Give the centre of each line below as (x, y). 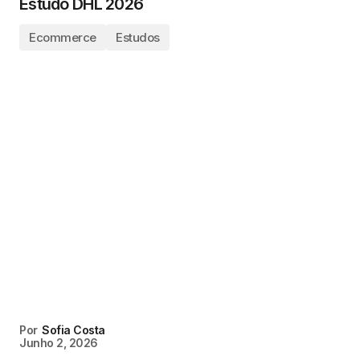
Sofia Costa (74, 330)
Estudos (137, 37)
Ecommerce (63, 37)
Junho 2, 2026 (59, 343)
